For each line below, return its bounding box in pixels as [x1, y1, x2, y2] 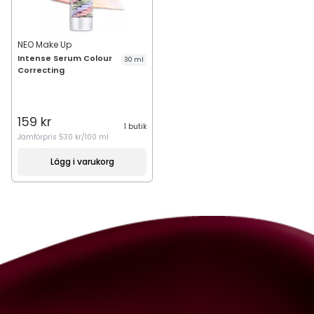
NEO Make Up [18, 39, 71, 50]
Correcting [18, 64, 64, 76]
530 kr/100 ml [59, 132, 109, 142]
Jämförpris [18, 132, 59, 142]
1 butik [124, 121, 146, 132]
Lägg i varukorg [50, 156, 114, 168]
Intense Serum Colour [18, 53, 112, 64]
